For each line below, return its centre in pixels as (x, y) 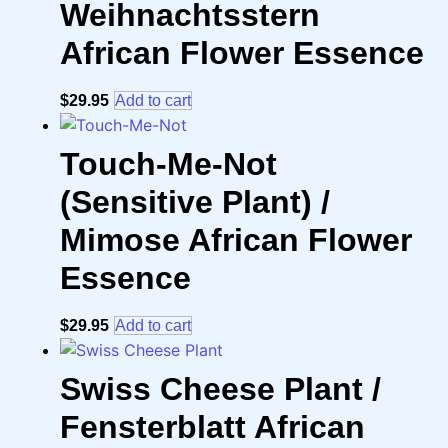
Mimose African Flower (236, 240)
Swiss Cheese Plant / (220, 389)
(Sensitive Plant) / (195, 202)
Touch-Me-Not (168, 164)
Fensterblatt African (212, 427)
